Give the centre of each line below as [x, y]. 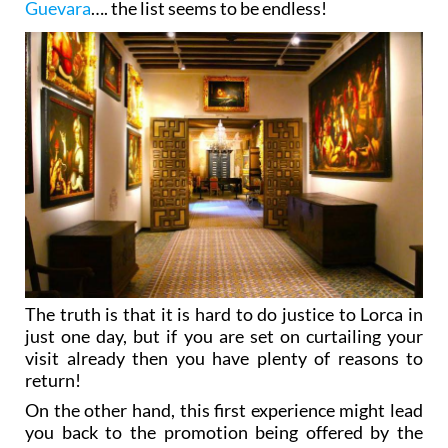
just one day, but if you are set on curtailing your [224, 336]
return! [53, 380]
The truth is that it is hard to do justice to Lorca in [224, 314]
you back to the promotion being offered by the [224, 432]
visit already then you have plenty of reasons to [224, 358]
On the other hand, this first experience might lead [224, 410]
